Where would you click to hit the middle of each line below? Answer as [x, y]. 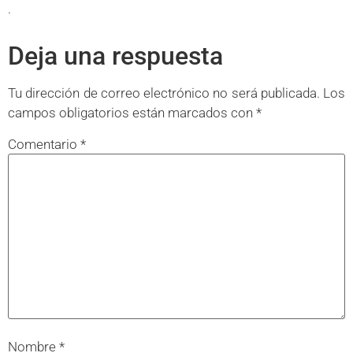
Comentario [44, 145]
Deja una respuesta [115, 56]
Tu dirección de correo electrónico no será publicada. [164, 93]
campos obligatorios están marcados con [132, 112]
